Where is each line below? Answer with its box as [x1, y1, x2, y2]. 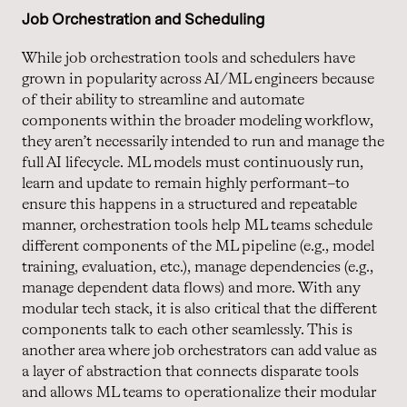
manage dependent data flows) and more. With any [22, 280, 360, 296]
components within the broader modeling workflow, [22, 113, 373, 129]
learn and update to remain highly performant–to [22, 175, 350, 192]
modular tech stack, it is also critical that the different [22, 301, 377, 317]
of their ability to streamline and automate [22, 92, 304, 108]
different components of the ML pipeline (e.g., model [22, 238, 374, 254]
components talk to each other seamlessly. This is [22, 322, 352, 338]
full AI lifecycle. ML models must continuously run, [22, 154, 363, 171]
